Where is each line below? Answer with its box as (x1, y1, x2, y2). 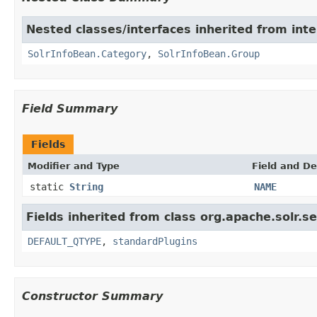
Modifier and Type (28, 160, 120, 171)
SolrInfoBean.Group (158, 47, 260, 59)
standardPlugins (113, 235, 197, 247)
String (69, 180, 103, 192)
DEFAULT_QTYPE (28, 235, 101, 247)
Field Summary (22, 101, 117, 115)
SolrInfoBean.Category (28, 47, 146, 59)
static (30, 180, 69, 192)
